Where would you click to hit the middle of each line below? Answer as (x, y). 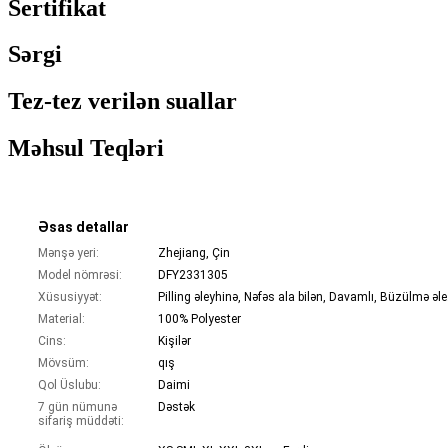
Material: (61, 319)
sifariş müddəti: (81, 421)
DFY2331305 (193, 275)
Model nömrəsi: (80, 275)
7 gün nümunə (77, 407)
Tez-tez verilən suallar (122, 101)
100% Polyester (199, 319)
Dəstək (176, 407)
